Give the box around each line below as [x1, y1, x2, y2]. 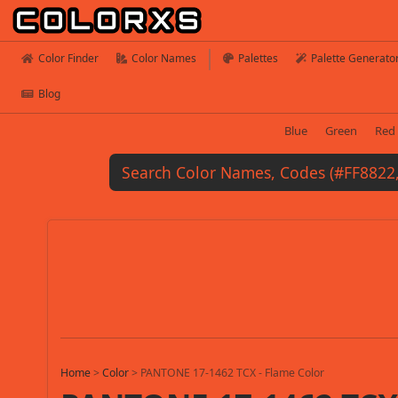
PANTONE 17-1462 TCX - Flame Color [140, 365, 325, 381]
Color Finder [38, 51, 99, 66]
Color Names [131, 51, 196, 66]
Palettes [238, 51, 278, 66]
